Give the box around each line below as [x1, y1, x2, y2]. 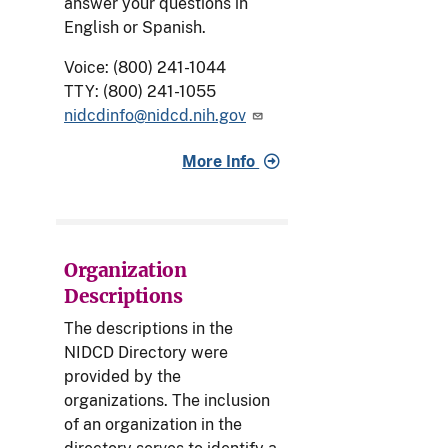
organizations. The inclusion [64, 391, 270, 411]
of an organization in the [64, 415, 242, 435]
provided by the [64, 367, 181, 387]
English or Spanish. [64, 18, 206, 38]
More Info [182, 152, 260, 172]
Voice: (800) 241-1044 [64, 58, 226, 78]
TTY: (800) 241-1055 [64, 82, 216, 102]
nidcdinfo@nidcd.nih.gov [64, 106, 246, 126]
